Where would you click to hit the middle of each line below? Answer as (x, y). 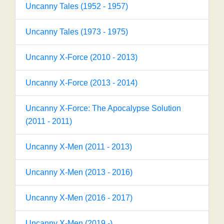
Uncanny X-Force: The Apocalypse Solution (103, 108)
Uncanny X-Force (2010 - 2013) (81, 57)
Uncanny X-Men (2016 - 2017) (79, 198)
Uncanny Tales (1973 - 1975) (77, 32)
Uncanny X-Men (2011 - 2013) (79, 147)
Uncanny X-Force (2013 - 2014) (81, 83)
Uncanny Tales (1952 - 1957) (77, 6)
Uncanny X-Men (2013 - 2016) (79, 172)
